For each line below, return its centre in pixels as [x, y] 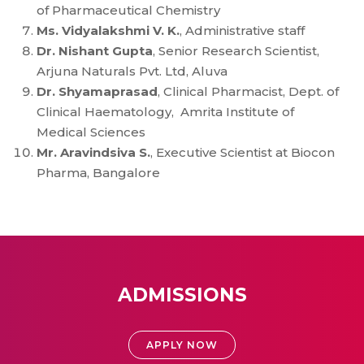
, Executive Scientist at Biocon [243, 152]
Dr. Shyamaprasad [97, 91]
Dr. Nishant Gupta [95, 51]
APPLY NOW [182, 345]
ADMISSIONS [182, 295]
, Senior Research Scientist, [236, 51]
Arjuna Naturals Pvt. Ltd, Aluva [132, 71]
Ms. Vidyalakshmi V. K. [108, 30]
